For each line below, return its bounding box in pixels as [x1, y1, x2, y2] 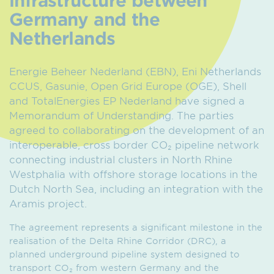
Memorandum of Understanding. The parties [9, 109, 234, 122]
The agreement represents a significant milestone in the [9, 222, 262, 233]
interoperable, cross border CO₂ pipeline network [9, 138, 259, 151]
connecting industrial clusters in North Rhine [9, 153, 232, 166]
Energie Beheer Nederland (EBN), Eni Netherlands [9, 65, 261, 78]
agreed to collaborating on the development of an [9, 124, 264, 136]
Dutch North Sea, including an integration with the [9, 182, 263, 195]
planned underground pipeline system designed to [9, 249, 240, 260]
